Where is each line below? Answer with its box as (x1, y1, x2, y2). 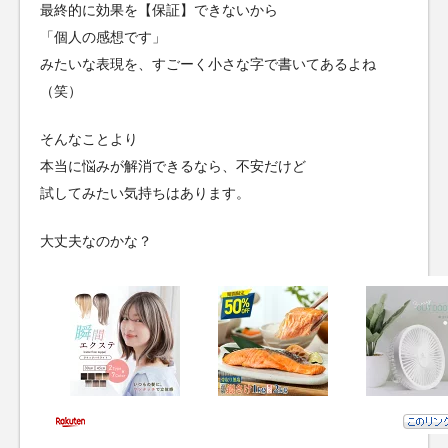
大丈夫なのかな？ (40, 233, 152, 250)
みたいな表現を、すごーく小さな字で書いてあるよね (40, 56, 376, 73)
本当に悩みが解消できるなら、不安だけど (40, 158, 306, 175)
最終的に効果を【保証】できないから (40, 2, 278, 19)
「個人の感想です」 (40, 29, 166, 46)
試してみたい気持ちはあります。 (40, 185, 250, 202)
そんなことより (40, 131, 138, 148)
